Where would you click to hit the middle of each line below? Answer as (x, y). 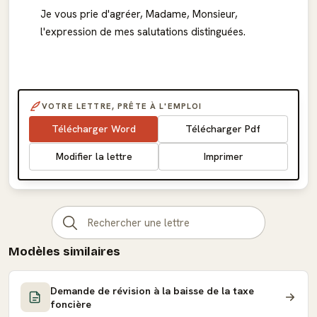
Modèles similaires (64, 252)
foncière (71, 304)
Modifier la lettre (94, 156)
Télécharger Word (93, 129)
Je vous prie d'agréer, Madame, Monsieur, (139, 14)
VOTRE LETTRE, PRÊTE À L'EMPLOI (122, 106)
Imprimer (223, 156)
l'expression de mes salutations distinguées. (143, 32)
